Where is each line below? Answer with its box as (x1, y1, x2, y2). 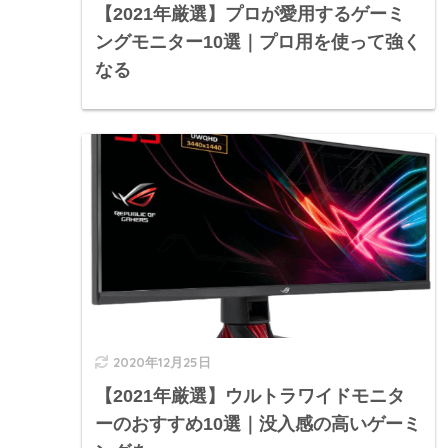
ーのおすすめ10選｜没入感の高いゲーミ (95, 414, 421, 435)
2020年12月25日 (113, 354, 211, 371)
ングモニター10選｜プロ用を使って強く (95, 32, 421, 53)
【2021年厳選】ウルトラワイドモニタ (95, 386, 405, 407)
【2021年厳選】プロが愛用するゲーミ (95, 4, 405, 25)
